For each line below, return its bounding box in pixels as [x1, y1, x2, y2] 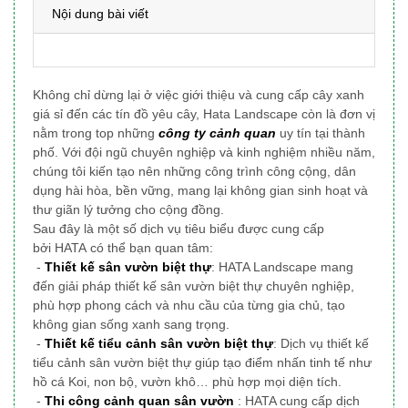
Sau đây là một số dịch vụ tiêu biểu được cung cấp [33, 221, 324, 237]
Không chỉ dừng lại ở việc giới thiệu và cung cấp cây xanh [33, 87, 364, 103]
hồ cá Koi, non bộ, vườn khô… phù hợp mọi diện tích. [33, 374, 342, 390]
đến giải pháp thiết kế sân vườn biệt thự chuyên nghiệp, [33, 279, 354, 294]
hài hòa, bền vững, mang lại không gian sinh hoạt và [62, 183, 368, 199]
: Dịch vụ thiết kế [273, 336, 369, 352]
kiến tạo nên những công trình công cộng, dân [86, 164, 356, 179]
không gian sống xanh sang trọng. [33, 317, 229, 332]
